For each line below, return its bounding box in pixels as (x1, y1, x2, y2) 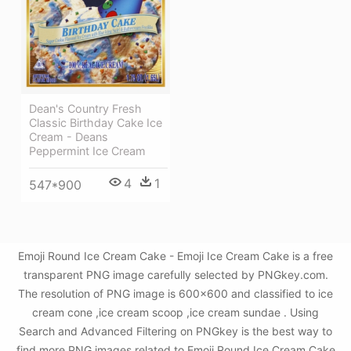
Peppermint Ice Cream (29, 143, 146, 157)
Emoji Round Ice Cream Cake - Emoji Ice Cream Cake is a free (18, 249, 333, 262)
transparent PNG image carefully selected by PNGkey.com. (23, 268, 328, 281)
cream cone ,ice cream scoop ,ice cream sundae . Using (32, 306, 319, 319)
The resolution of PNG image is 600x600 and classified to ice (18, 287, 333, 300)
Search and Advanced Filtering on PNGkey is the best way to (19, 324, 332, 338)
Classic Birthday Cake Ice (29, 115, 162, 129)
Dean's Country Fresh (29, 101, 142, 115)
